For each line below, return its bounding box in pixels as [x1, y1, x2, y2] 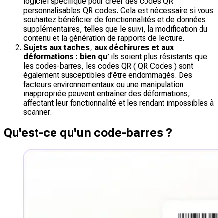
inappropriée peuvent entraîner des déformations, [23, 89, 190, 98]
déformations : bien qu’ [23, 52, 111, 61]
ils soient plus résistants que [111, 52, 207, 61]
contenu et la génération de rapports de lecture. [23, 33, 184, 43]
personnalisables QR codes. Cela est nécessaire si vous [23, 5, 213, 15]
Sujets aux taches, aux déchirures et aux [23, 42, 174, 52]
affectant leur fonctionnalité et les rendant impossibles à [23, 98, 214, 108]
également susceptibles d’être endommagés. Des [23, 70, 192, 80]
